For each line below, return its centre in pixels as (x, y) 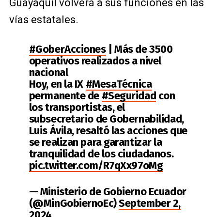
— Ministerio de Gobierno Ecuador (108, 192)
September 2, (150, 203)
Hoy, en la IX (57, 84)
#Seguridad (129, 96)
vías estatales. (44, 20)
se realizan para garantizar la (95, 142)
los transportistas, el (77, 107)
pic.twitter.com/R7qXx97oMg (96, 165)
